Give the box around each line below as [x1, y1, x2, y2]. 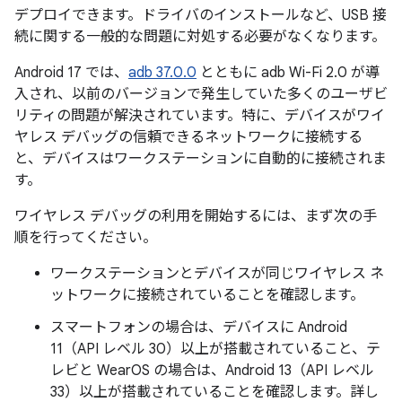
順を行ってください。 [14, 229, 157, 247]
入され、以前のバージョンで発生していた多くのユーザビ [14, 85, 388, 103]
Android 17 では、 [14, 64, 128, 82]
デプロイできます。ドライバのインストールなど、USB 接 [14, 6, 387, 24]
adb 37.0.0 [128, 64, 197, 82]
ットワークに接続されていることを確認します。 [50, 286, 364, 304]
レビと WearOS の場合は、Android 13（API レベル [50, 362, 374, 380]
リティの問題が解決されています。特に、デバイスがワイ [14, 107, 385, 125]
